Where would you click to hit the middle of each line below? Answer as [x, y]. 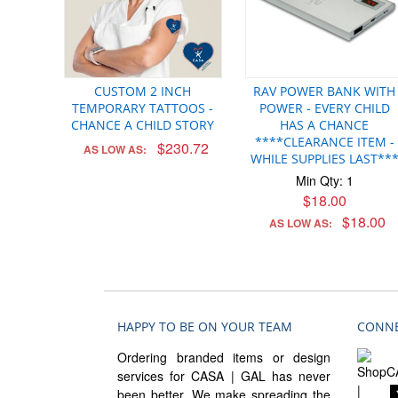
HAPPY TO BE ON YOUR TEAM [205, 327]
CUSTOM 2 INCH [143, 92]
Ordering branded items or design [224, 358]
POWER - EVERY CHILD [324, 108]
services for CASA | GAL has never [224, 376]
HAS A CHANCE [325, 125]
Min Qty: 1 [324, 181]
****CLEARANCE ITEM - [324, 142]
